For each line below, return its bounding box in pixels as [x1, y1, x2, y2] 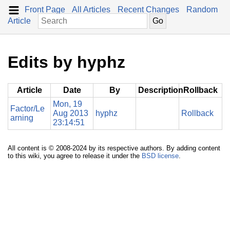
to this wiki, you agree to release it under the [8, 152, 142, 160]
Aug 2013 [53, 108, 88, 118]
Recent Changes [118, 5, 179, 14]
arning [10, 113, 33, 122]
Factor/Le [10, 104, 45, 113]
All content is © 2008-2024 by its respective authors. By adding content [8, 144, 220, 152]
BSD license [142, 152, 179, 160]
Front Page [25, 5, 65, 14]
